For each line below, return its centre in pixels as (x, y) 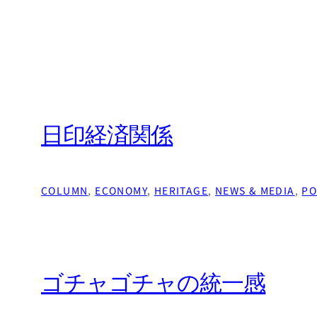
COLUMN (65, 190)
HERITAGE (181, 190)
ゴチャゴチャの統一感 (154, 285)
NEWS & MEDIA (255, 190)
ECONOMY (121, 190)
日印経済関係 (107, 138)
